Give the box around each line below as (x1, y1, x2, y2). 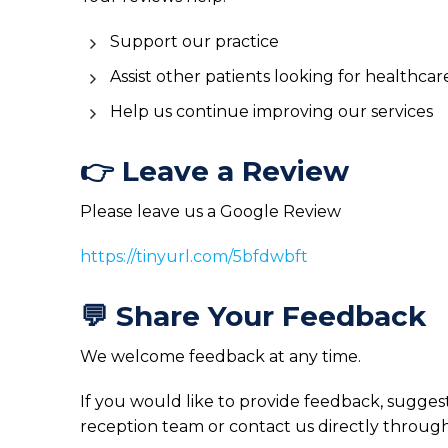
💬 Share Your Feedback (80, 299, 426, 333)
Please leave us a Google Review (80, 202, 341, 221)
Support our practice (110, 32, 279, 51)
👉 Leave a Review (80, 154, 349, 188)
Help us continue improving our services (110, 102, 433, 121)
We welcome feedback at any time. (80, 347, 361, 366)
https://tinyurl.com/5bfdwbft (80, 247, 308, 266)
